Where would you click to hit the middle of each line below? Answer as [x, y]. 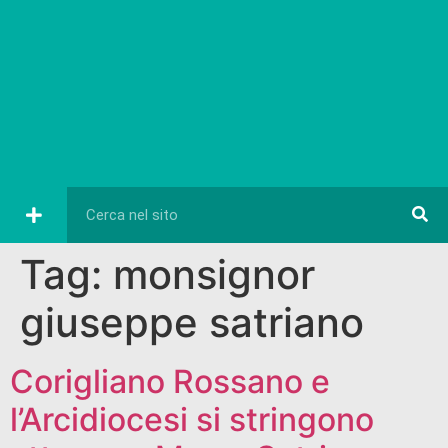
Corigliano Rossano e [170, 381]
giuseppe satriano [192, 322]
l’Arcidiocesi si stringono [192, 419]
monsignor [214, 274]
